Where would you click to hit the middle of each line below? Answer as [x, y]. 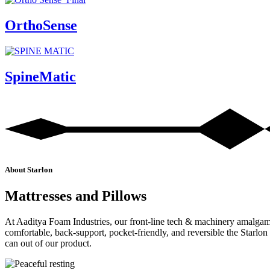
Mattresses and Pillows [76, 196]
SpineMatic [40, 76]
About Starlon [29, 170]
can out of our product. [48, 243]
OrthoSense [41, 25]
